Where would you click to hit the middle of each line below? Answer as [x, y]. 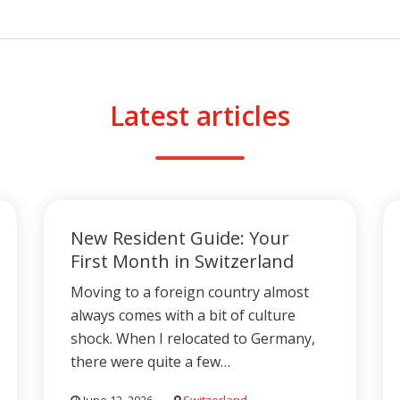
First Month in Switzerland [182, 261]
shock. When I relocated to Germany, [193, 338]
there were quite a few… [150, 362]
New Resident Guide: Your [180, 238]
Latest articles [200, 116]
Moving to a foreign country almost [190, 292]
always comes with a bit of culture [183, 315]
